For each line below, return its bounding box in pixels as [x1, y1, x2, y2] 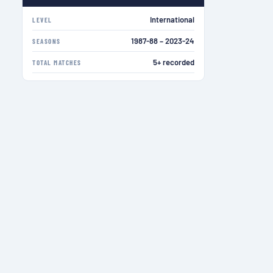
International [150, 15, 194, 25]
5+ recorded [153, 57, 194, 68]
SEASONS [32, 37, 61, 45]
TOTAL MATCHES [32, 58, 82, 66]
